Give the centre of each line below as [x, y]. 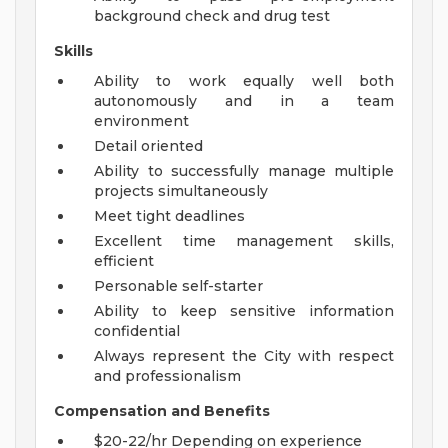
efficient [124, 261]
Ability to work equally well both [244, 81]
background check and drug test [212, 16]
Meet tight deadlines [169, 216]
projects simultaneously [181, 191]
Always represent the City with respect [244, 356]
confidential [137, 331]
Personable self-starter [178, 286]
